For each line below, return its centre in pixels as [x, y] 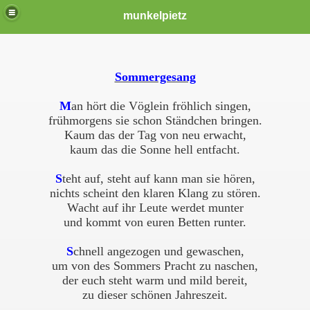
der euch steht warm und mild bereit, [155, 280]
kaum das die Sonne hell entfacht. [155, 149]
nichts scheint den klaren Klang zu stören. [155, 193]
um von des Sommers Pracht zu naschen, [155, 266]
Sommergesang [155, 77]
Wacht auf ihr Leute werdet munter [155, 208]
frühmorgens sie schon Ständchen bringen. [155, 120]
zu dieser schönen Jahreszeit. [155, 295]
